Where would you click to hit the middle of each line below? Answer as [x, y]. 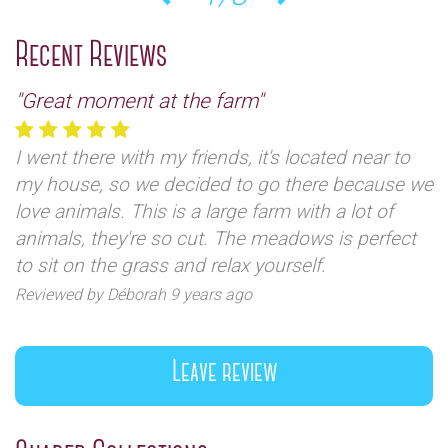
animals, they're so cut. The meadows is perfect [215, 239]
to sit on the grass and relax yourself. [170, 266]
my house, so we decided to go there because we [224, 185]
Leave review [224, 373]
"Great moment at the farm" [139, 101]
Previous [203, 18]
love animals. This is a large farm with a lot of [204, 212]
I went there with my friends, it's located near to [212, 158]
